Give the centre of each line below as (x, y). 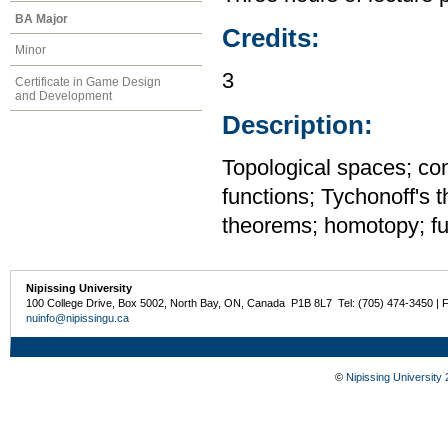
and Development (63, 96)
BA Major (41, 18)
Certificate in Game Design (88, 82)
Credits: (271, 38)
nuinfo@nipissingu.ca (78, 318)
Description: (297, 124)
